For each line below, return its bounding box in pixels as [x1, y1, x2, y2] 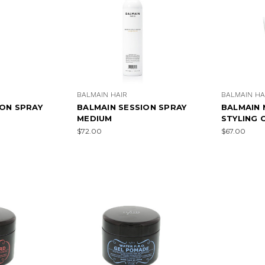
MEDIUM [77, 113, 112, 123]
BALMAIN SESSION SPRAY [77, 102, 187, 112]
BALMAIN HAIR [77, 90, 128, 99]
